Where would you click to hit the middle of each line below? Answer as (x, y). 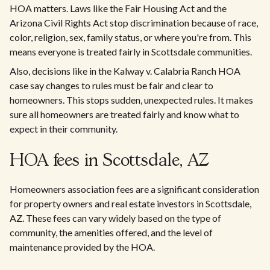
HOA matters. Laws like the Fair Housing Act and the (118, 8)
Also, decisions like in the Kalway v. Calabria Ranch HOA (125, 71)
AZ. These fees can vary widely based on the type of (115, 218)
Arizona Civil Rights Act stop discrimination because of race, (134, 23)
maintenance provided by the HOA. (82, 247)
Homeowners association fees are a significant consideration (134, 189)
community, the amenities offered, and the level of (111, 232)
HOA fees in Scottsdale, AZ (109, 161)
